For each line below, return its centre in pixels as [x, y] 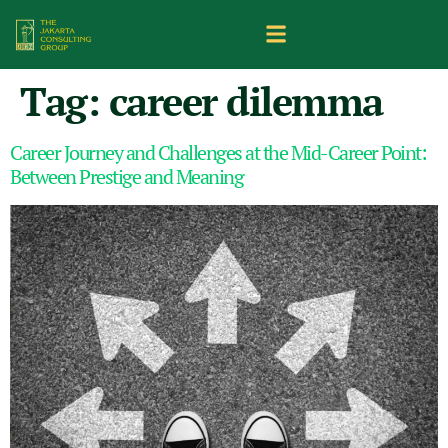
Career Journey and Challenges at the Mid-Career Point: [218, 152]
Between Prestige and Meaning [126, 176]
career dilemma [245, 100]
